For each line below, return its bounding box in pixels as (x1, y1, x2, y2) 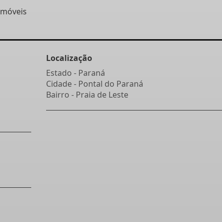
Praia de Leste (75, 89, 128, 100)
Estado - (46, 67, 78, 78)
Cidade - (46, 78, 78, 89)
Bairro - (46, 89, 76, 100)
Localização (46, 53, 92, 63)
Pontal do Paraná (78, 78, 143, 89)
